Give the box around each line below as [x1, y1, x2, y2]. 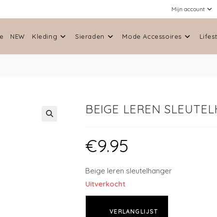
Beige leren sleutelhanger [85, 166, 172, 175]
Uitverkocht [85, 179, 125, 188]
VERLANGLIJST [108, 208, 158, 215]
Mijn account [171, 5, 205, 13]
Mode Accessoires [122, 32, 182, 40]
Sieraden [75, 32, 105, 40]
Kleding [32, 32, 58, 40]
